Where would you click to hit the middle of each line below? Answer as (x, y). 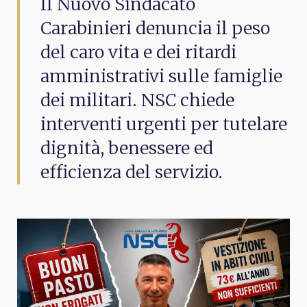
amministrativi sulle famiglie (161, 76)
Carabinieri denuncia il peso (155, 28)
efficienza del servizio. (132, 172)
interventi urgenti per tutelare (164, 124)
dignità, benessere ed (127, 148)
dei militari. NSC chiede (137, 100)
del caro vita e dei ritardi (138, 52)
